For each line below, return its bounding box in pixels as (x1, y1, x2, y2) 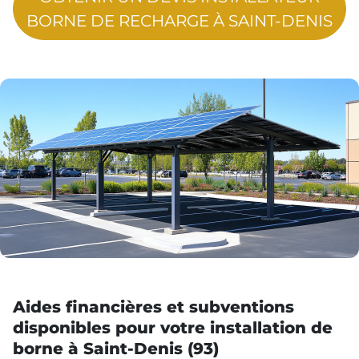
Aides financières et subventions (13, 296, 294, 317)
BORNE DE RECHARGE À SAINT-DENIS (26, 10, 333, 30)
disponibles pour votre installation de (13, 317, 333, 337)
